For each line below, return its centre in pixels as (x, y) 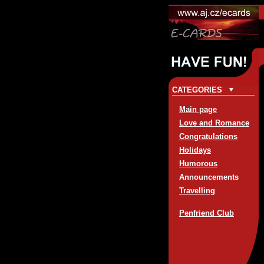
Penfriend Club (207, 213)
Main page (198, 109)
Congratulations (208, 136)
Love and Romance (214, 123)
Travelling (197, 191)
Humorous (198, 164)
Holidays (195, 150)
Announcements (209, 177)
